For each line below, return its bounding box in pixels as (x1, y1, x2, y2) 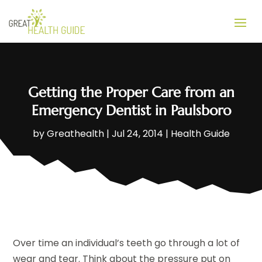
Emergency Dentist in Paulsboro (31, 101, 231, 119)
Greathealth (46, 126, 104, 140)
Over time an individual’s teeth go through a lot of (13, 236, 240, 250)
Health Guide (170, 126, 230, 140)
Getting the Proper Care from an (27, 83, 235, 101)
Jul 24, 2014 (111, 126, 163, 140)
